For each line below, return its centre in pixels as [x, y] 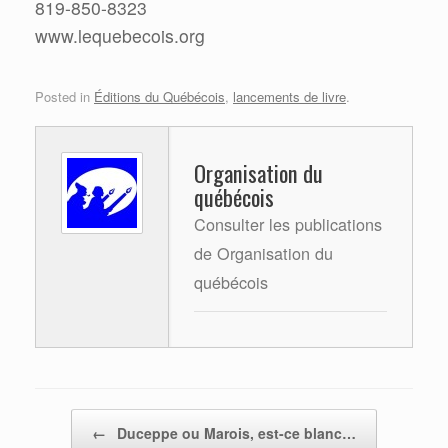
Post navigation [88, 420]
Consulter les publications [288, 223]
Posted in [64, 97]
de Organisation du [263, 252]
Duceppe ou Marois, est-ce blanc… [234, 432]
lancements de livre [289, 97]
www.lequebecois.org [120, 36]
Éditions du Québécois [159, 97]
